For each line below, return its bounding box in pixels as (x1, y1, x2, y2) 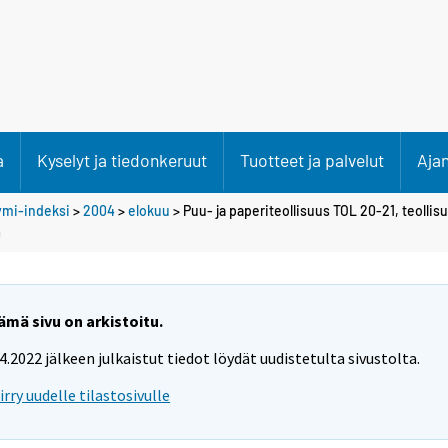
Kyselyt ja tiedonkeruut (37, 149, 207, 171)
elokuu (128, 201, 170, 219)
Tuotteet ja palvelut (240, 149, 384, 171)
